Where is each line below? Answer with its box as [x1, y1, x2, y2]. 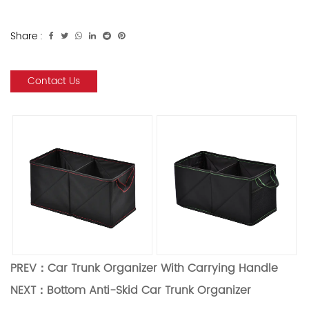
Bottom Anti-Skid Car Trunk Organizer [47, 281, 251, 299]
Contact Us [28, 73, 80, 89]
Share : [10, 28, 43, 44]
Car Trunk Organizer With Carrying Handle [48, 259, 278, 277]
